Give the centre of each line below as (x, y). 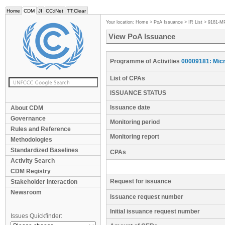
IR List (195, 22)
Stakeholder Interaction (44, 182)
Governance (28, 119)
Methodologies (31, 140)
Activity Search (33, 161)
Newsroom (26, 192)
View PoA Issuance (142, 36)
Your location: (121, 22)
